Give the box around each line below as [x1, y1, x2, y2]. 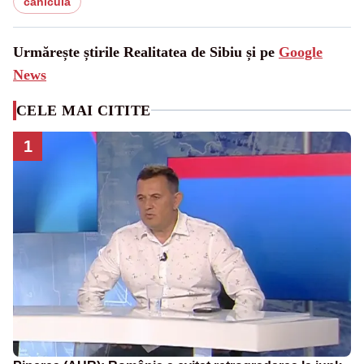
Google [279, 43, 323, 60]
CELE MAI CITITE [16, 102, 151, 119]
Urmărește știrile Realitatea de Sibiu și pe [13, 43, 279, 60]
